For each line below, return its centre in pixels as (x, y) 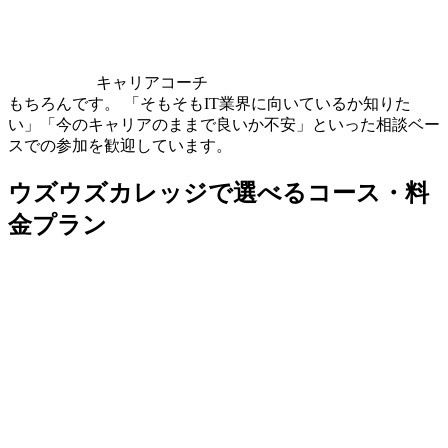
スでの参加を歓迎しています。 (120, 145)
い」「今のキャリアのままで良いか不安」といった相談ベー (224, 124)
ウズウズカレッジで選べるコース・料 (218, 192)
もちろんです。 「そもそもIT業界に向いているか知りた (209, 103)
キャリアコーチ (152, 82)
